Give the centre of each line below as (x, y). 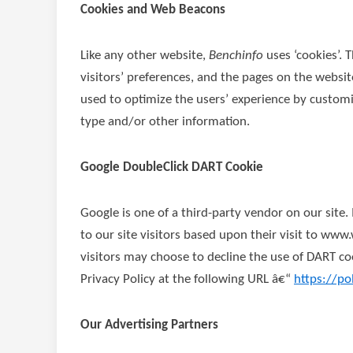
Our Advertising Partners (149, 325)
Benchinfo (236, 56)
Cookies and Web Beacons (153, 10)
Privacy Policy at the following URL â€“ (187, 279)
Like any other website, (145, 56)
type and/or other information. (165, 122)
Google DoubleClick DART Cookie (172, 167)
